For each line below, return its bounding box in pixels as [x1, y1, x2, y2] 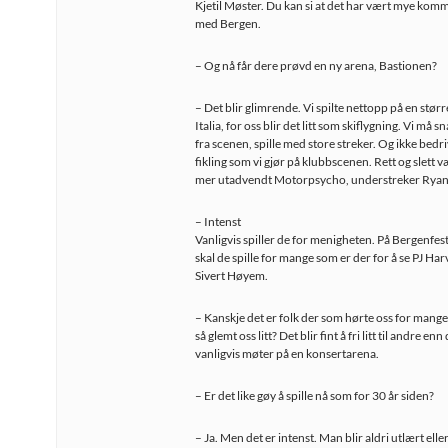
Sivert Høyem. [195, 268, 268, 283]
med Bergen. [195, 16, 261, 31]
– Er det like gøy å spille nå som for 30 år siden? [195, 388, 434, 403]
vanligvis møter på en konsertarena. [195, 346, 379, 361]
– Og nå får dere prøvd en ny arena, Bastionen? [195, 58, 437, 73]
